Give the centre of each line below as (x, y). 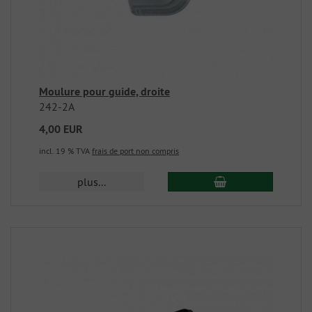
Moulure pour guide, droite (104, 92)
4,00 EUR (61, 130)
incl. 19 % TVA (65, 151)
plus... (92, 182)
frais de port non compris (135, 151)
